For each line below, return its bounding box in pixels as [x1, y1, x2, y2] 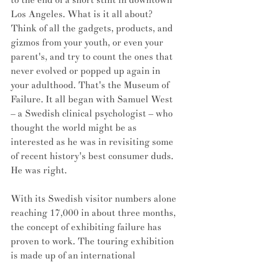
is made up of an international [11, 249, 138, 261]
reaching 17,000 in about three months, [11, 206, 178, 219]
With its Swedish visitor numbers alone [11, 192, 179, 205]
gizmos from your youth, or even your [11, 36, 166, 49]
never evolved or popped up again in [11, 64, 163, 77]
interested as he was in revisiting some [11, 135, 176, 148]
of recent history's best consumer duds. [11, 150, 176, 162]
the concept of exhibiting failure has [11, 221, 164, 233]
